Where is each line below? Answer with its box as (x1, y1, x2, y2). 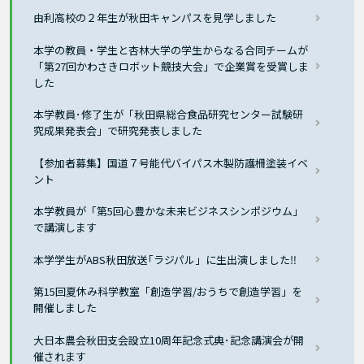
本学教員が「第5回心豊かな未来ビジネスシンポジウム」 (33, 203, 304, 219)
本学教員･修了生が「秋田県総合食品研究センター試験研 (33, 106, 304, 123)
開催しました (33, 300, 97, 316)
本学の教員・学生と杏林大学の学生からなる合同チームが (33, 41, 309, 58)
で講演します (33, 219, 97, 236)
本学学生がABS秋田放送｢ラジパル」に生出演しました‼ (33, 251, 297, 267)
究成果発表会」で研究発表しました (33, 123, 203, 139)
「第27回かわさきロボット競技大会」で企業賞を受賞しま (33, 58, 310, 74)
